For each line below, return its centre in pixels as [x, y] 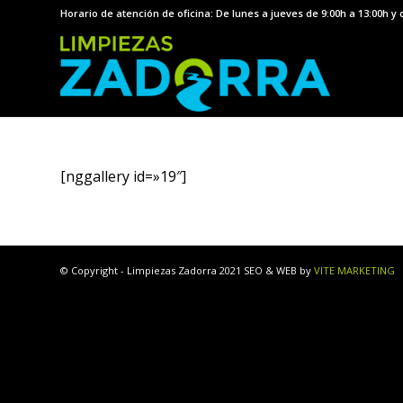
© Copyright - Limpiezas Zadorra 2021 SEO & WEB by [187, 271]
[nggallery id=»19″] [123, 176]
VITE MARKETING [354, 271]
